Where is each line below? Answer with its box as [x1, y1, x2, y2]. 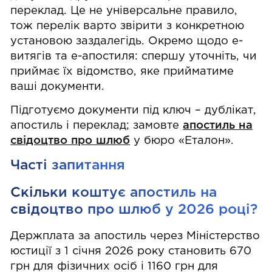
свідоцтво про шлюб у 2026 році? [10, 203, 258, 216]
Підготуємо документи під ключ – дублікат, [10, 105, 257, 115]
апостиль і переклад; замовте [10, 120, 183, 131]
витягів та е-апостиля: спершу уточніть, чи [10, 52, 257, 62]
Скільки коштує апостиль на [10, 186, 217, 199]
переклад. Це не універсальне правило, [10, 6, 238, 16]
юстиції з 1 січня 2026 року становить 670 [10, 246, 252, 257]
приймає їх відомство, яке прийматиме [10, 67, 234, 77]
